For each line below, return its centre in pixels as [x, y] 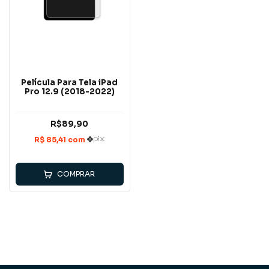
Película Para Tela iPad [70, 83]
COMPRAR [76, 174]
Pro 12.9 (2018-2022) [69, 92]
